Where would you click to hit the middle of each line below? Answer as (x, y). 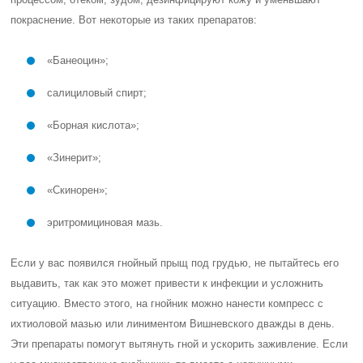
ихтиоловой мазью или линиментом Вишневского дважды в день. (173, 324)
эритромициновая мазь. (105, 222)
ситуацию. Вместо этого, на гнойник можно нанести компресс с (167, 303)
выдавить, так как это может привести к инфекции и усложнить (167, 283)
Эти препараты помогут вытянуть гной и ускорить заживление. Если (179, 344)
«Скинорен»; (78, 190)
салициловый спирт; (97, 93)
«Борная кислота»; (94, 125)
